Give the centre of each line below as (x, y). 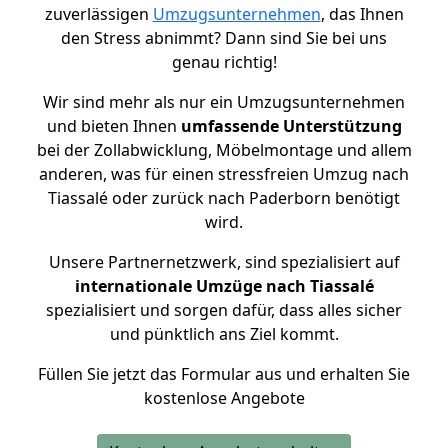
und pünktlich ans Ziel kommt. (224, 334)
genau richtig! (224, 62)
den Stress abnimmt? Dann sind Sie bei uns (224, 38)
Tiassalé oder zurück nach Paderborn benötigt (224, 198)
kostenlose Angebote (224, 398)
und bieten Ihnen (113, 126)
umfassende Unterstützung (291, 126)
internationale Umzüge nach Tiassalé (224, 286)
